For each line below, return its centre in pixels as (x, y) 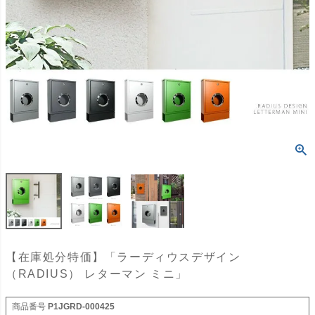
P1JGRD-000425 (81, 307)
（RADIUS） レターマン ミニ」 (97, 274)
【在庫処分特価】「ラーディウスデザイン (123, 257)
